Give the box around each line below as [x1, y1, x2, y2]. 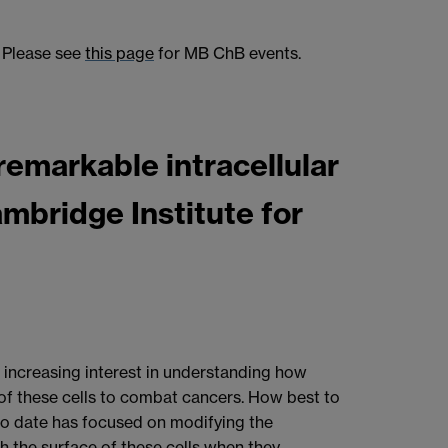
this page [85, 42, 154, 63]
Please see [2, 42, 85, 63]
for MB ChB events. [154, 42, 301, 63]
